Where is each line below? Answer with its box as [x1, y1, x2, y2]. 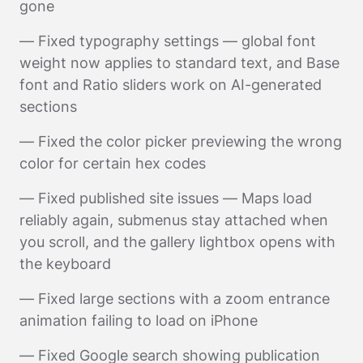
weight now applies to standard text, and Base [19, 53, 340, 71]
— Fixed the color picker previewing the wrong [19, 132, 342, 150]
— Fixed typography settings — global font [19, 32, 316, 49]
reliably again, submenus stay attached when [19, 211, 328, 228]
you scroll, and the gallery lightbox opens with [19, 233, 335, 250]
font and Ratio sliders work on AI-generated [19, 75, 322, 93]
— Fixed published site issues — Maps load [19, 189, 312, 207]
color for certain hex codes [19, 154, 206, 172]
